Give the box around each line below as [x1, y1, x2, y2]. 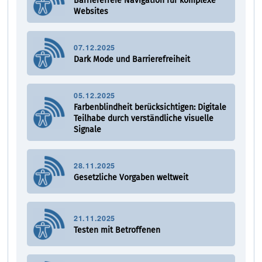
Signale [74, 125, 102, 135]
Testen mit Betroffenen [74, 225, 161, 236]
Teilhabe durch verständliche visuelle [74, 113, 214, 124]
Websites [74, 6, 109, 17]
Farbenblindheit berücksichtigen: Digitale [74, 102, 227, 113]
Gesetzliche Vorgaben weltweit [74, 173, 189, 183]
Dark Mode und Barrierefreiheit [74, 54, 191, 65]
